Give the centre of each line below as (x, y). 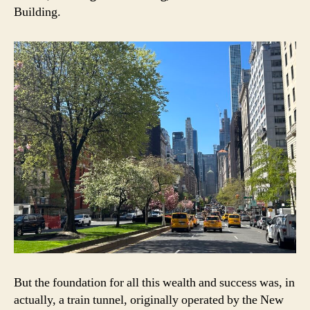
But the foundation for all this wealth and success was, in (154, 283)
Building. (39, 12)
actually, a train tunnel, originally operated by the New (149, 300)
